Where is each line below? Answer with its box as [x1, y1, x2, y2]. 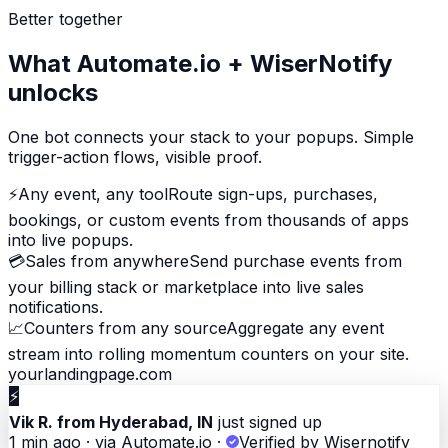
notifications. [8, 296, 103, 317]
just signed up [213, 411, 322, 432]
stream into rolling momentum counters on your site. [8, 343, 409, 364]
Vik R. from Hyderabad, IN [9, 411, 213, 432]
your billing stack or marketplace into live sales [8, 276, 364, 297]
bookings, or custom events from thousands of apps [8, 209, 409, 230]
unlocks [8, 77, 98, 107]
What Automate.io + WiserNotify [8, 48, 392, 78]
